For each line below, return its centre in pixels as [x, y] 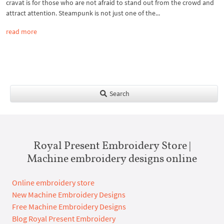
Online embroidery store [53, 182]
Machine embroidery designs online [112, 158]
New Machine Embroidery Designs [69, 194]
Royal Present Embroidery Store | [112, 145]
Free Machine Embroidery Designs [69, 206]
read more [21, 31]
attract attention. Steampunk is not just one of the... [83, 13]
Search [118, 93]
